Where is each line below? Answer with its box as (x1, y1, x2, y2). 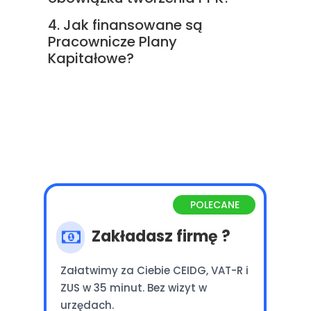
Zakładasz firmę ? (92, 226, 234, 247)
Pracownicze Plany (48, 32, 177, 51)
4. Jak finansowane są (48, 15, 203, 35)
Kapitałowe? (48, 49, 137, 68)
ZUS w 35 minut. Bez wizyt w (60, 280, 207, 295)
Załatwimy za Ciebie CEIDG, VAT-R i (60, 263, 249, 278)
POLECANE (190, 198, 239, 212)
